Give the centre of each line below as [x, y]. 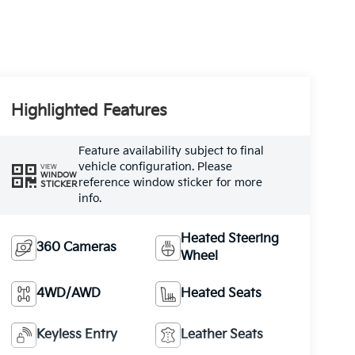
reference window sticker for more [170, 183]
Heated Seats [221, 293]
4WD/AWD [68, 293]
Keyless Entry [76, 334]
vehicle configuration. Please [155, 167]
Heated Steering [230, 239]
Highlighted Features [89, 111]
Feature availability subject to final [171, 151]
